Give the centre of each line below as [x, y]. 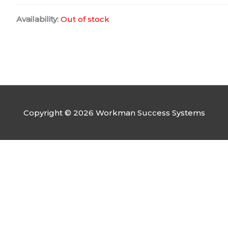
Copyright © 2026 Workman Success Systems [114, 112]
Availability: [37, 19]
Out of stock [85, 19]
